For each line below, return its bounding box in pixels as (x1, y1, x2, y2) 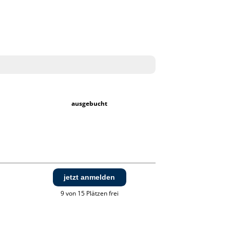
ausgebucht (71, 99, 108, 108)
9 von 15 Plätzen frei (60, 189, 119, 198)
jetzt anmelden (64, 173, 116, 182)
